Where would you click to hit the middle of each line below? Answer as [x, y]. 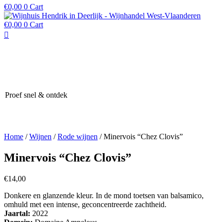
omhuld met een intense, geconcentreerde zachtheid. [85, 204]
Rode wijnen [78, 137]
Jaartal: [18, 213]
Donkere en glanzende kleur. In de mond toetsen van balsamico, [104, 195]
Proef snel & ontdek [36, 95]
